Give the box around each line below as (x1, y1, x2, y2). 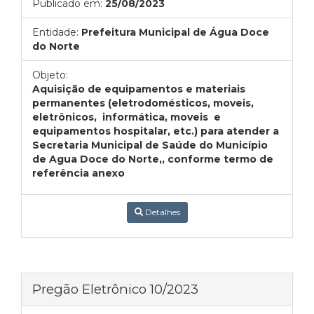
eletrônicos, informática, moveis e (32, 111, 221, 123)
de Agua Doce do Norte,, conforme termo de (32, 153, 273, 165)
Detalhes (142, 207, 180, 217)
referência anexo (32, 167, 125, 179)
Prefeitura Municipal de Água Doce (81, 26, 269, 39)
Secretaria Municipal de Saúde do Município (32, 139, 268, 151)
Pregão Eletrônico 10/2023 (32, 281, 198, 297)
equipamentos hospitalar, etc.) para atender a (32, 125, 279, 137)
